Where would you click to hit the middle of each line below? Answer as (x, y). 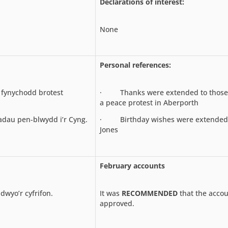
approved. (117, 203)
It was (111, 193)
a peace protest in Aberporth (149, 102)
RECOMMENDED (150, 193)
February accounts (132, 165)
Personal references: (135, 65)
